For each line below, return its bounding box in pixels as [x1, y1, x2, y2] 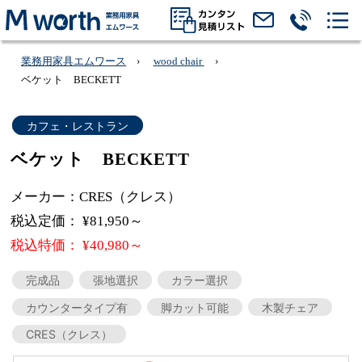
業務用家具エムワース [21, 54, 127, 67]
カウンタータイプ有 [25, 300, 128, 314]
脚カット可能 [160, 300, 229, 314]
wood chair [153, 54, 204, 67]
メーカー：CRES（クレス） [11, 188, 182, 204]
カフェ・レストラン [26, 118, 128, 133]
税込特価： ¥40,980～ [11, 238, 144, 254]
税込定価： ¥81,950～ [11, 213, 144, 229]
